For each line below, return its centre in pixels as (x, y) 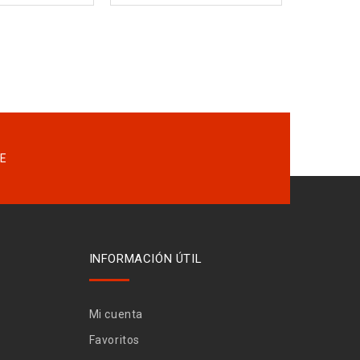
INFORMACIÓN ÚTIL (145, 258)
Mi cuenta (116, 314)
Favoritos (114, 340)
